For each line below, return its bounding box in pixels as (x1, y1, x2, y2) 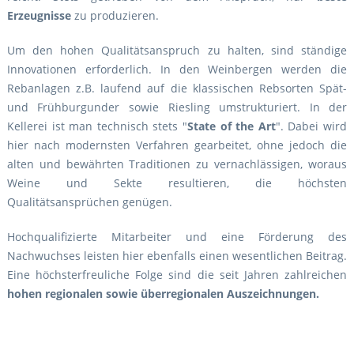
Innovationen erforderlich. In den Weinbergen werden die (6, 62, 348, 77)
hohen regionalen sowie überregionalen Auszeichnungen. (6, 286, 319, 302)
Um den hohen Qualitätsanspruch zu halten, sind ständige (6, 43, 348, 58)
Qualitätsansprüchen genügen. (6, 194, 172, 210)
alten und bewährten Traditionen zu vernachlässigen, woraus (6, 156, 348, 172)
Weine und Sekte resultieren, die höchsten (6, 175, 348, 191)
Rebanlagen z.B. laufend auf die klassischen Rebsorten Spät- (6, 81, 348, 96)
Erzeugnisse (6, 8, 71, 24)
